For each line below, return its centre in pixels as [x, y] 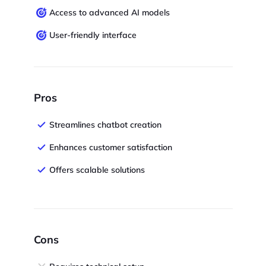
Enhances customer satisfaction [110, 148]
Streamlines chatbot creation [105, 125]
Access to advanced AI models [109, 13]
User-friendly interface [93, 35]
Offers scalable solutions [97, 170]
